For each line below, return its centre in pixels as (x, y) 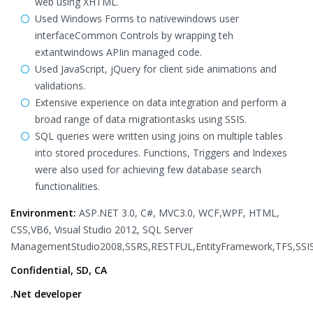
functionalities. (67, 186)
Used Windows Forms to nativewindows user (137, 19)
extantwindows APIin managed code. (118, 52)
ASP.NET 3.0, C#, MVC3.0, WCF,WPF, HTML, (178, 213)
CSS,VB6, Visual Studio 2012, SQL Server (102, 230)
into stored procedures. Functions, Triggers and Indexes (161, 153)
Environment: (43, 213)
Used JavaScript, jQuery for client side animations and (156, 69)
